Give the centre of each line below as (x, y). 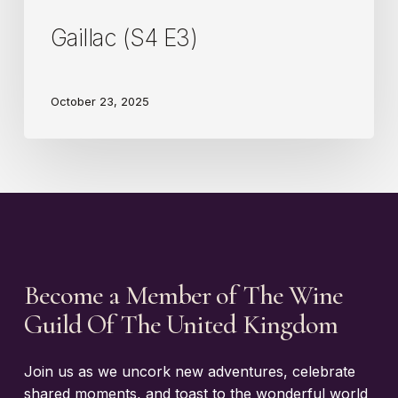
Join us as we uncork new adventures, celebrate (189, 372)
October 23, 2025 (99, 101)
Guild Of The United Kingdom (181, 325)
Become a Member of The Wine (183, 296)
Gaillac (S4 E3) (124, 37)
